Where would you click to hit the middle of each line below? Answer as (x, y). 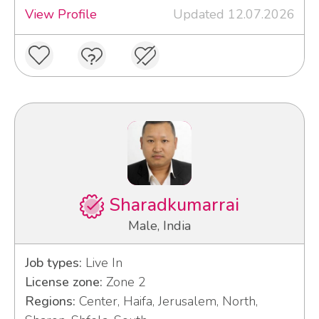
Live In (102, 263)
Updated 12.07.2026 (234, 15)
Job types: (53, 263)
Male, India (159, 226)
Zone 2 (124, 282)
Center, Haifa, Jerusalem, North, (166, 302)
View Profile (61, 15)
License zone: (63, 282)
